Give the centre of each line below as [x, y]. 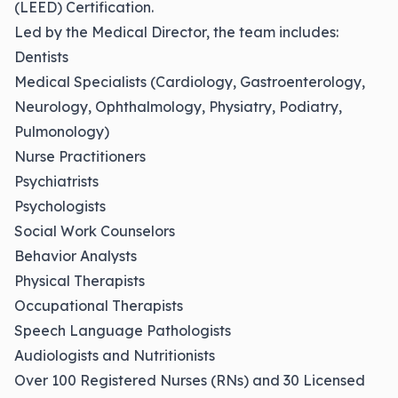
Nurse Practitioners [80, 156]
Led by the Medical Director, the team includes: [176, 32]
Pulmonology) [62, 131]
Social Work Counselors [95, 231]
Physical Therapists [80, 280]
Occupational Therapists [99, 305]
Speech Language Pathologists [123, 330]
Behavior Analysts [76, 255]
